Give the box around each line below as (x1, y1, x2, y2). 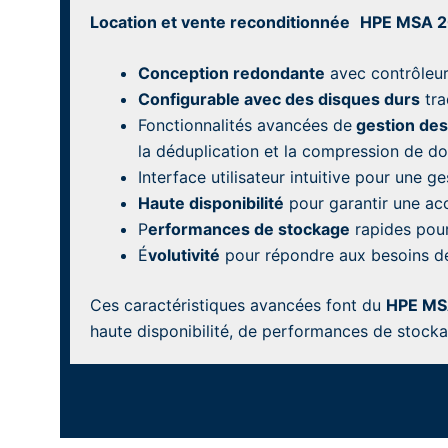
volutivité (148, 245, 220, 266)
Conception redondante (138, 63, 325, 84)
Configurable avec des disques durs (138, 89, 420, 110)
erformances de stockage (148, 219, 350, 240)
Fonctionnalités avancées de (138, 115, 352, 136)
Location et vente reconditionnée (90, 11, 350, 32)
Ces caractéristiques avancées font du (90, 295, 386, 316)
